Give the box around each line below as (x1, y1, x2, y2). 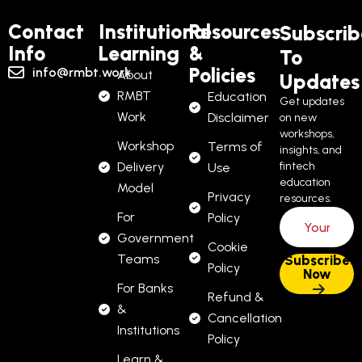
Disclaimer (207, 110, 269, 126)
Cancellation (207, 310, 282, 326)
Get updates (280, 95, 344, 109)
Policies (189, 63, 255, 88)
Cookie (207, 239, 248, 255)
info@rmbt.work (32, 65, 131, 81)
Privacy (207, 189, 250, 205)
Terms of (207, 139, 263, 155)
